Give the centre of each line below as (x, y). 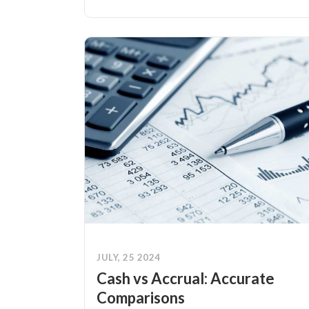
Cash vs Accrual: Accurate (186, 279)
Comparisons (141, 298)
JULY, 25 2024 (129, 258)
